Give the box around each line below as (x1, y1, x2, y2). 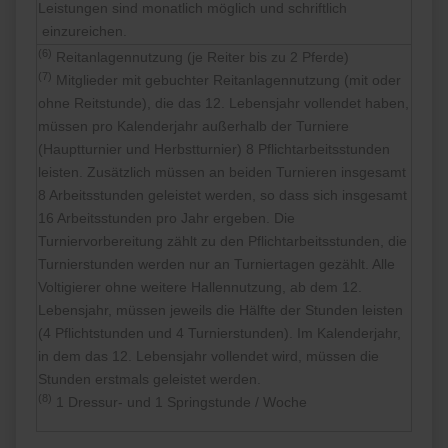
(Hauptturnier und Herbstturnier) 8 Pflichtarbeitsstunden (38, 141, 391, 158)
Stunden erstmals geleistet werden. (38, 371, 262, 388)
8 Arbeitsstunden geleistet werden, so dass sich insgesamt (38, 187, 408, 204)
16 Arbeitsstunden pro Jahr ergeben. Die (38, 210, 296, 227)
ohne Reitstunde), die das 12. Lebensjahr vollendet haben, (38, 95, 410, 112)
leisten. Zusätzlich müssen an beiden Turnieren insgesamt (38, 164, 407, 181)
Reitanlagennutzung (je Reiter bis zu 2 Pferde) (52, 49, 350, 66)
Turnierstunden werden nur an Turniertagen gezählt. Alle (38, 256, 396, 273)
